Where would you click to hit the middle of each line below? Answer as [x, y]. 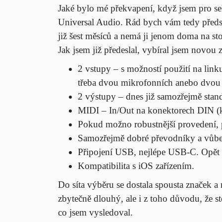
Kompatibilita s [107, 166]
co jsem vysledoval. [95, 212]
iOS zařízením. [166, 166]
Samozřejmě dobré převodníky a [140, 138]
